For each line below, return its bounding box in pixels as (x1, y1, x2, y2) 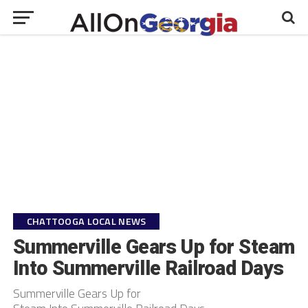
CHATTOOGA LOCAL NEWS (26, 214, 146, 229)
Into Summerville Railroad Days (12, 256, 284, 280)
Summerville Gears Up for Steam (12, 235, 295, 258)
